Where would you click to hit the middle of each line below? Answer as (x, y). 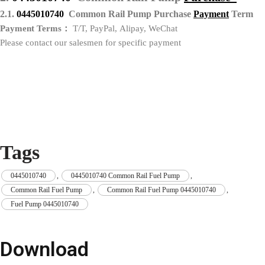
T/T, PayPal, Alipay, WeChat (124, 28)
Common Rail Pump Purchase (131, 14)
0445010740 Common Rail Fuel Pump (125, 175)
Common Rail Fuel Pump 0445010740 (161, 190)
